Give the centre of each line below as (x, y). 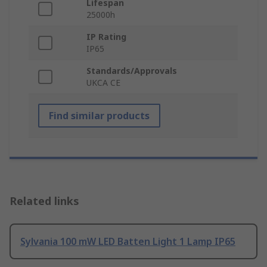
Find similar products (99, 116)
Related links (44, 201)
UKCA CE (103, 83)
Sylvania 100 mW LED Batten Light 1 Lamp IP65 (128, 242)
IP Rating (106, 37)
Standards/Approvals (132, 71)
